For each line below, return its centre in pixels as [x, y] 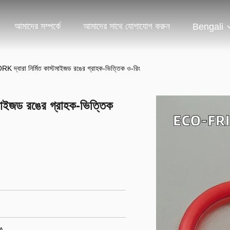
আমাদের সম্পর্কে [37, 26]
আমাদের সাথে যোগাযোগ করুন [127, 26]
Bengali [208, 27]
